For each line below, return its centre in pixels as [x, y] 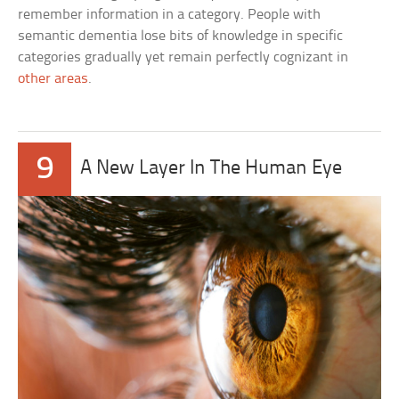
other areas [53, 79]
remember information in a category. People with [170, 15]
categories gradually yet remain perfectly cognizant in [183, 58]
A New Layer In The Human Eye [212, 169]
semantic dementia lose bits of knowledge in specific [181, 37]
